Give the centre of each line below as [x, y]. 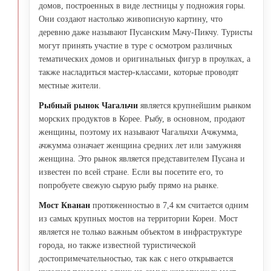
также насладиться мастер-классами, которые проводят [139, 72]
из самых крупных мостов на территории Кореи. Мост [138, 218]
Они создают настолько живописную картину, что [131, 19]
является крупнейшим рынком [194, 105]
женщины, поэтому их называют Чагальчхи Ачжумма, [139, 132]
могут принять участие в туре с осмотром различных [135, 45]
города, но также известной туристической [117, 245]
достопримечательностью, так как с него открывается [136, 258]
